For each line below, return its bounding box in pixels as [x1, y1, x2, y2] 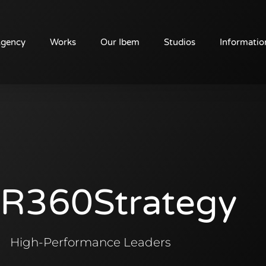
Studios [163, 37, 195, 47]
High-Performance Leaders [9, 235, 171, 249]
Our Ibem [100, 37, 140, 47]
